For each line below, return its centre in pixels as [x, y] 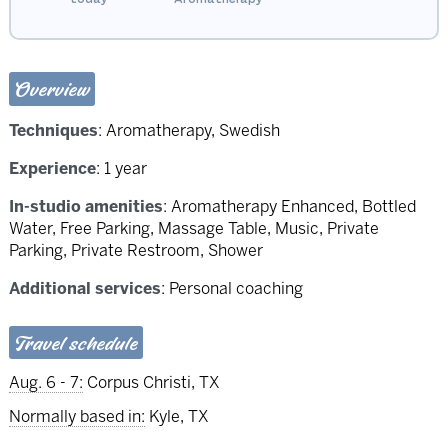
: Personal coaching [231, 289]
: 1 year [121, 169]
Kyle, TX [178, 416]
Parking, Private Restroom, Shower [135, 251]
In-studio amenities [85, 207]
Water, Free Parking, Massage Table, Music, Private [193, 229]
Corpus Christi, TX [153, 382]
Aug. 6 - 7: [45, 382]
